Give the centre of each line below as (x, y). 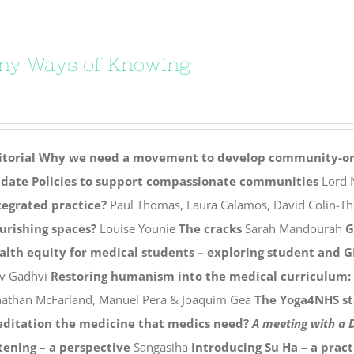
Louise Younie (137, 228)
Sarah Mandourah (293, 228)
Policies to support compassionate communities (175, 181)
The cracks (210, 228)
